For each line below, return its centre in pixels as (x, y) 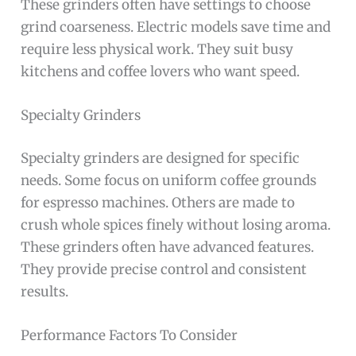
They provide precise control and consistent (164, 269)
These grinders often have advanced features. (168, 247)
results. (45, 291)
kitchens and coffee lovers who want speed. (161, 72)
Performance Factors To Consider (130, 336)
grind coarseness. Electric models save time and (176, 27)
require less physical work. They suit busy (157, 50)
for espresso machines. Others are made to (158, 202)
